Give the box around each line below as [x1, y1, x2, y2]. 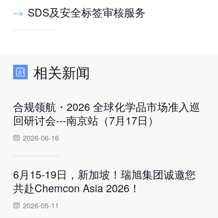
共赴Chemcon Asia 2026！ [13, 180, 140, 195]
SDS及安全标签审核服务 [27, 4, 145, 20]
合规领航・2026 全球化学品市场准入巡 [13, 98, 200, 114]
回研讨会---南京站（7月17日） [13, 112, 159, 127]
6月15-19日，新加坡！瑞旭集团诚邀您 [13, 166, 196, 182]
